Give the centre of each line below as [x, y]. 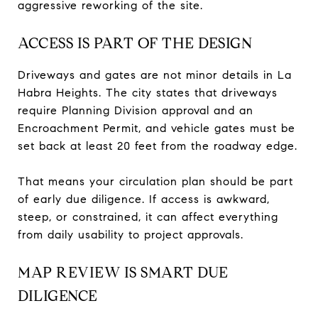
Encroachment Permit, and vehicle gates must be [157, 128]
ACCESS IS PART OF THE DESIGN [135, 43]
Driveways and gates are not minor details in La [155, 75]
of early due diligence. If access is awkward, [144, 199]
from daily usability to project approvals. [131, 234]
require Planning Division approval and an [136, 110]
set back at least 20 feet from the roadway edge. [158, 146]
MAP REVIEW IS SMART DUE [123, 272]
